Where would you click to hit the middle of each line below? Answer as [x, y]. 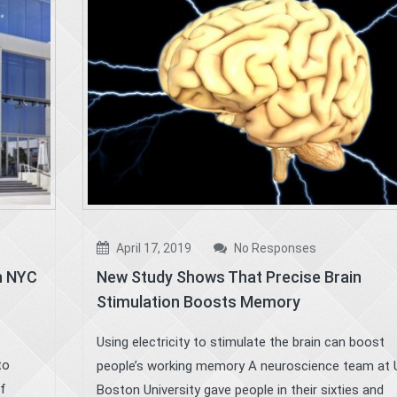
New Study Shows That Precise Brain [229, 276]
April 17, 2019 [152, 248]
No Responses [273, 248]
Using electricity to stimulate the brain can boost [240, 342]
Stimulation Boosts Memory [198, 301]
